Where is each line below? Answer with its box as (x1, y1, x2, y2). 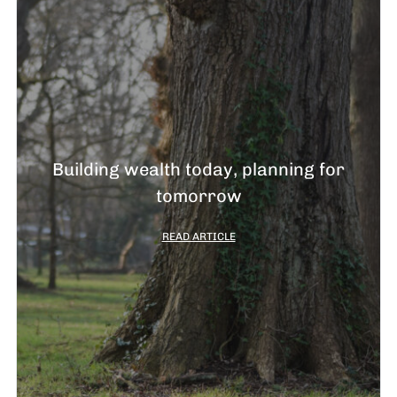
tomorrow (155, 185, 242, 207)
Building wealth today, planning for (52, 159, 345, 181)
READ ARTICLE (161, 230, 236, 244)
